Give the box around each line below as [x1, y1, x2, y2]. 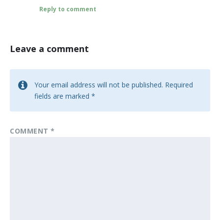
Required [165, 80, 193, 90]
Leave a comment [10, 43, 89, 55]
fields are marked [34, 91, 91, 101]
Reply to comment [39, 5, 96, 14]
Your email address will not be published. [34, 80, 163, 90]
